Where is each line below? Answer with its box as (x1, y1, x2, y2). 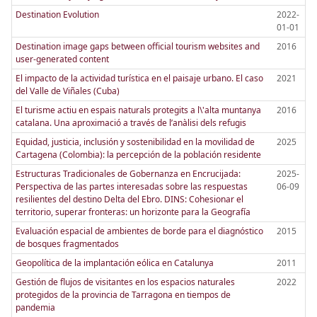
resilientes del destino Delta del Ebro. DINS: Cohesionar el (15, 192, 243, 205)
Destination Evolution (15, 8, 99, 21)
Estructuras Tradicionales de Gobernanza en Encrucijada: (15, 167, 241, 180)
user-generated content (15, 52, 109, 65)
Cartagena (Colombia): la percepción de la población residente (15, 148, 261, 161)
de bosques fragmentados (15, 237, 119, 250)
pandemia (15, 301, 55, 313)
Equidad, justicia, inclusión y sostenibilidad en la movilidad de (15, 135, 255, 148)
